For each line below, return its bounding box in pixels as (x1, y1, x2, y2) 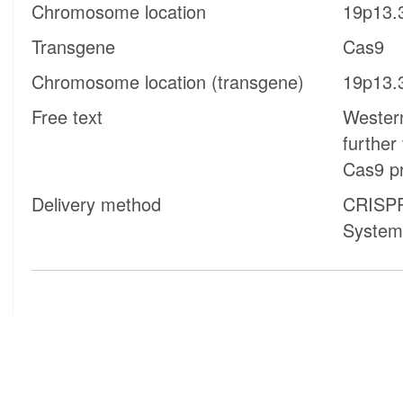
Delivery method (31, 191, 162, 218)
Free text (31, 103, 103, 130)
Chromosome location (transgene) (31, 68, 305, 95)
